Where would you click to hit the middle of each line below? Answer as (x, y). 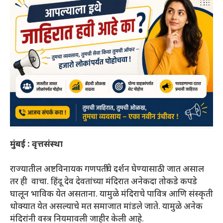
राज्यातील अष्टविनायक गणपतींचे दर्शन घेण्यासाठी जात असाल (107, 170)
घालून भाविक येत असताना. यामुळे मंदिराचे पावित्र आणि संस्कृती (111, 195)
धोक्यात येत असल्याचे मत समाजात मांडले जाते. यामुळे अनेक (106, 207)
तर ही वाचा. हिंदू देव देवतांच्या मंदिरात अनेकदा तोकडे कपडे (104, 182)
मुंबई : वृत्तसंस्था (36, 145)
